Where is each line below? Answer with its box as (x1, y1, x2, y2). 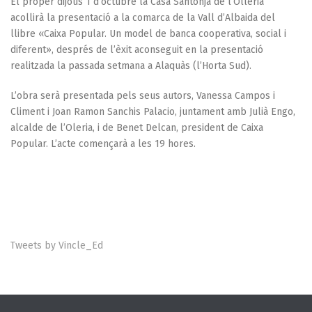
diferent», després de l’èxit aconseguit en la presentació (10, 44, 263, 56)
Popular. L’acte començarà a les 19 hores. (10, 138, 196, 150)
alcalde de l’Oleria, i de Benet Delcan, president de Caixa (10, 122, 263, 134)
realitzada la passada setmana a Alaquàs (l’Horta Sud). (10, 60, 251, 72)
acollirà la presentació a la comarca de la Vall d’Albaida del (10, 12, 275, 24)
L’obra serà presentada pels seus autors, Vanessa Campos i (10, 90, 275, 102)
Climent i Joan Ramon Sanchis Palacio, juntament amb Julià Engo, (10, 106, 295, 118)
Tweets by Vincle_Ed (10, 240, 103, 251)
